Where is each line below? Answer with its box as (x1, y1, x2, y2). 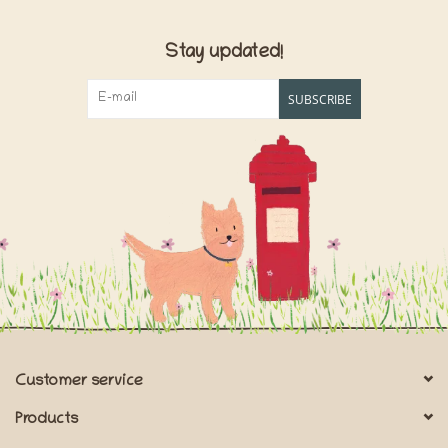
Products (15, 411, 78, 430)
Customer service (15, 373, 143, 392)
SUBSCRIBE (288, 91, 352, 109)
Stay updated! (165, 43, 283, 65)
